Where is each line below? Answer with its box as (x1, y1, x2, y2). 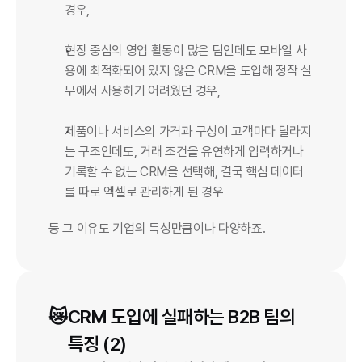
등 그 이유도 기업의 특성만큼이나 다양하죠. (48, 221, 266, 236)
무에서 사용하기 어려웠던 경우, (65, 83, 221, 99)
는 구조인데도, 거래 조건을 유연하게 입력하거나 (65, 144, 304, 159)
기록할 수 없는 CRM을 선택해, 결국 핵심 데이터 (65, 164, 305, 179)
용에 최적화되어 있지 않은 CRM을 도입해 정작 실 (65, 63, 313, 78)
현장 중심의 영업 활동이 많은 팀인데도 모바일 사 (65, 43, 307, 58)
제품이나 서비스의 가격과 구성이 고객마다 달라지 (65, 124, 312, 139)
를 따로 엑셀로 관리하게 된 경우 (65, 184, 224, 200)
